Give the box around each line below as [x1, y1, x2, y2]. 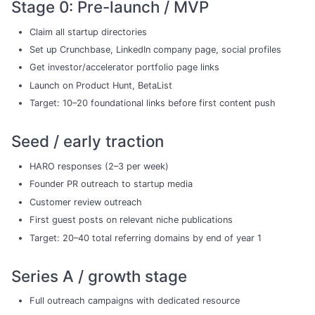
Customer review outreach [29, 196, 142, 207]
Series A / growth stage [11, 266, 187, 285]
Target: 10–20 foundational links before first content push [29, 98, 276, 109]
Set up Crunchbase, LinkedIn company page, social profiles [29, 44, 281, 56]
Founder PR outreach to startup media [29, 179, 193, 190]
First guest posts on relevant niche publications [29, 214, 233, 226]
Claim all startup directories [29, 26, 147, 37]
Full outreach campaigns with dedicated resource [29, 295, 240, 307]
